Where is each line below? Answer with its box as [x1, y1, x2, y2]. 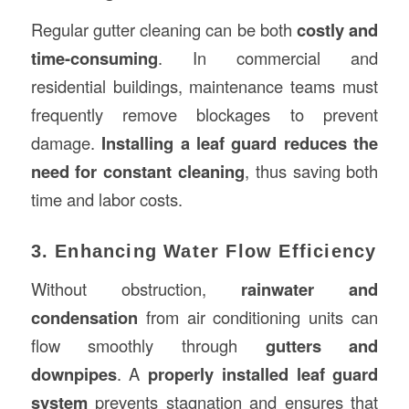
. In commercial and [157, 45, 379, 69]
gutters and [265, 333, 379, 359]
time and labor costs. [30, 186, 183, 211]
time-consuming [30, 45, 158, 70]
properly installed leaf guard [148, 362, 379, 387]
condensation [30, 305, 138, 330]
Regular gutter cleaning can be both [30, 16, 298, 41]
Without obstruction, [30, 277, 242, 301]
